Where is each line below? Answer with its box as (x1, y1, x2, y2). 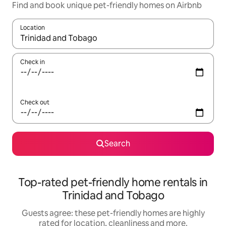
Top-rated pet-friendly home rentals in (18, 175, 208, 190)
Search (104, 138, 130, 149)
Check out (20, 98, 49, 107)
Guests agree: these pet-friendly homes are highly (21, 208, 205, 219)
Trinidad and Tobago (62, 188, 164, 203)
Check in (20, 58, 45, 67)
